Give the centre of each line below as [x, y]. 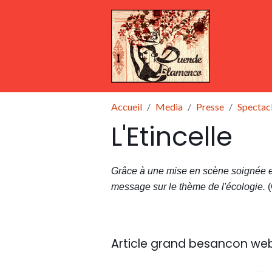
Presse [210, 107]
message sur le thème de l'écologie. [189, 187]
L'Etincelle [172, 137]
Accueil [127, 107]
